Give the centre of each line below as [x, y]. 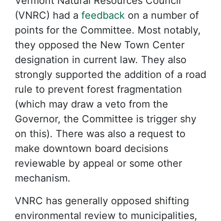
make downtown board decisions [92, 148]
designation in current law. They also [101, 59]
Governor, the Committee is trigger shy [106, 119]
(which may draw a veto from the [92, 104]
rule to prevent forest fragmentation [98, 89]
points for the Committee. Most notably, [108, 30]
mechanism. [43, 178]
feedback [103, 15]
